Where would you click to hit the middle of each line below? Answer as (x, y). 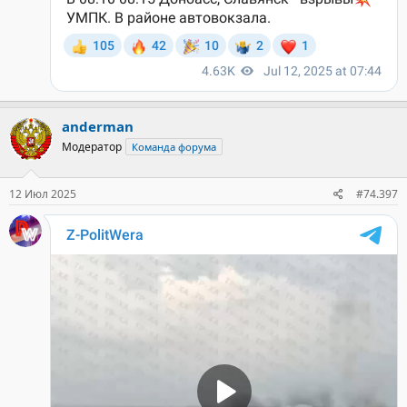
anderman (98, 126)
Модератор (92, 147)
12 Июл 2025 (43, 194)
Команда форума (174, 147)
